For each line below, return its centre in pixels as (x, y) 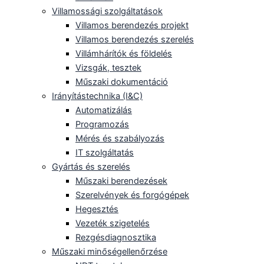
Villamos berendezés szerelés (135, 39)
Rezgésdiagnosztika (116, 237)
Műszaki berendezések (121, 181)
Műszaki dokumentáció (122, 82)
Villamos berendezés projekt (132, 25)
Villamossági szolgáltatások (107, 11)
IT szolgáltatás (105, 152)
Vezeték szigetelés (113, 223)
